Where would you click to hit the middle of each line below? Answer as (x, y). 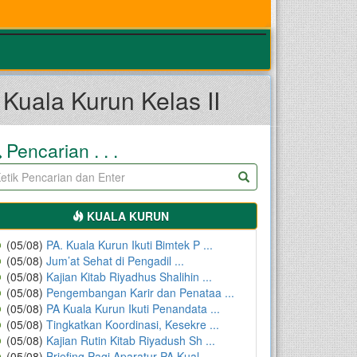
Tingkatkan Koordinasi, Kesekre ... (133, 324)
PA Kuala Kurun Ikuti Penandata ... (133, 308)
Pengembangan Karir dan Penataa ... (141, 292)
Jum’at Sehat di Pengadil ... (116, 260)
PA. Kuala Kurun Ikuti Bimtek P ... (130, 244)
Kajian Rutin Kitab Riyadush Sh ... (131, 340)
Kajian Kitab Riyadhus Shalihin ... (129, 276)
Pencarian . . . (60, 150)
